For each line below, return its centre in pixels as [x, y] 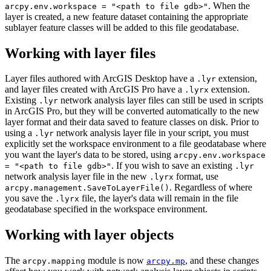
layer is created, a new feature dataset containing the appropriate [126, 16]
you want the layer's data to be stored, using [89, 155]
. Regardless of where [211, 188]
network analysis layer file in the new [77, 177]
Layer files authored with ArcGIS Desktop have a [101, 79]
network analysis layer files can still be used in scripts [161, 100]
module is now [116, 261]
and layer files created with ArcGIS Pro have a [95, 90]
